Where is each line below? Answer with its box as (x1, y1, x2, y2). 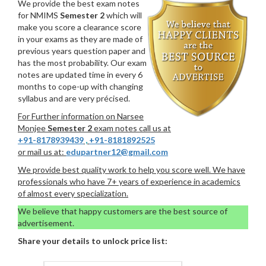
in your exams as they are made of (18, 33, 142, 44)
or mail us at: (18, 146, 66, 157)
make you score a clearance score (18, 21, 141, 32)
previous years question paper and (18, 45, 145, 56)
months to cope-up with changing (18, 81, 143, 91)
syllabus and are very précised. (18, 93, 130, 103)
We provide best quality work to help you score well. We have (18, 164, 245, 175)
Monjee (18, 122, 47, 133)
